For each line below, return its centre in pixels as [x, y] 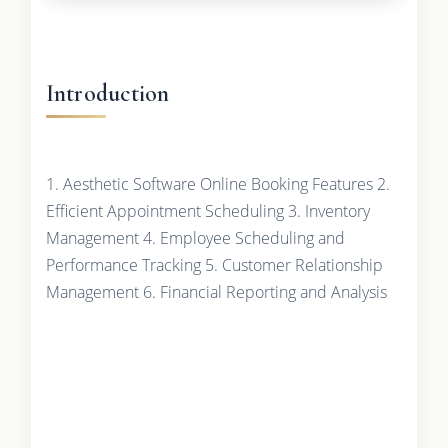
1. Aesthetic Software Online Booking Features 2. [217, 183]
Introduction [107, 93]
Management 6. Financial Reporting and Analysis [216, 291]
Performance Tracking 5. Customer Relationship [214, 264]
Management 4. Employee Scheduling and [195, 237]
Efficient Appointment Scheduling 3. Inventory [207, 210]
